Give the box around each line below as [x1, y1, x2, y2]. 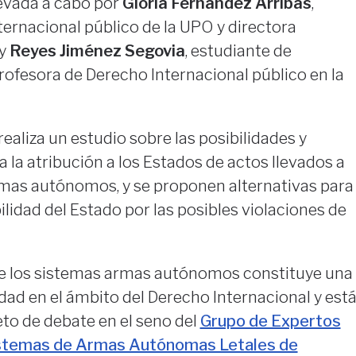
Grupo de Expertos [199, 311, 341, 331]
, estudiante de [184, 41, 292, 61]
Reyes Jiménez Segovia [9, 41, 185, 61]
